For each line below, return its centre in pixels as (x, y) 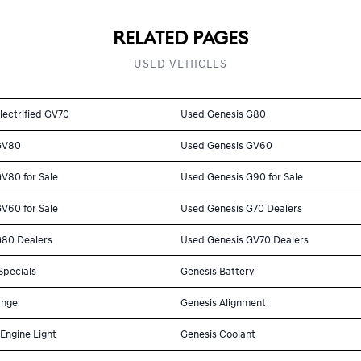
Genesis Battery (218, 271)
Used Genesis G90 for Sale (242, 177)
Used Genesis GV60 (226, 145)
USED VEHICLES (180, 64)
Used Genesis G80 (223, 114)
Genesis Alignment (223, 303)
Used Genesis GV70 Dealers (245, 240)
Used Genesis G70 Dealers (241, 208)
